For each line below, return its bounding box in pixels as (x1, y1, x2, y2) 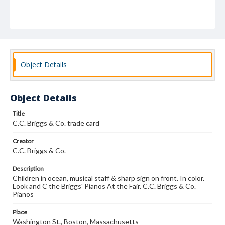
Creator (13, 137, 34, 145)
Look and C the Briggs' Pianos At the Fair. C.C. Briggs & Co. (13, 182, 196, 190)
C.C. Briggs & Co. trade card (13, 119, 99, 127)
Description (13, 165, 44, 172)
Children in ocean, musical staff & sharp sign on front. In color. (13, 174, 204, 182)
